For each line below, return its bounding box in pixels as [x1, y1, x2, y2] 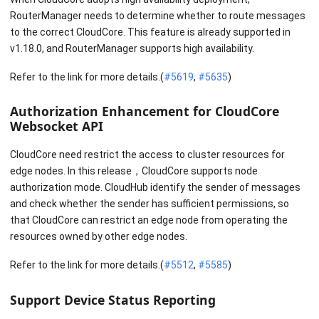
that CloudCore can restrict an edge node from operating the [10, 214, 288, 226]
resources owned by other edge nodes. [10, 230, 187, 242]
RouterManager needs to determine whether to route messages [10, 9, 305, 21]
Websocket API [10, 117, 103, 135]
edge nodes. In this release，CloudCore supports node [10, 164, 258, 177]
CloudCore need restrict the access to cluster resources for [10, 148, 285, 160]
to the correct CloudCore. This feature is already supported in [10, 26, 291, 38]
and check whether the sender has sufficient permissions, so [10, 197, 289, 209]
